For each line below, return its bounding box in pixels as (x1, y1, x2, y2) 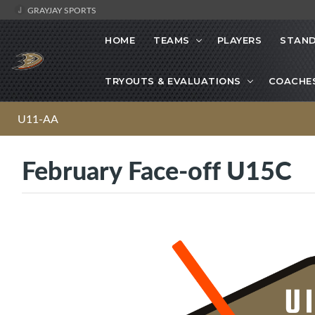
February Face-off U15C (22, 152, 292, 188)
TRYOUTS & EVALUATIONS (105, 75, 241, 87)
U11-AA (18, 111, 58, 127)
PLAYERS (217, 34, 262, 46)
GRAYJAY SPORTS (25, 4, 96, 15)
